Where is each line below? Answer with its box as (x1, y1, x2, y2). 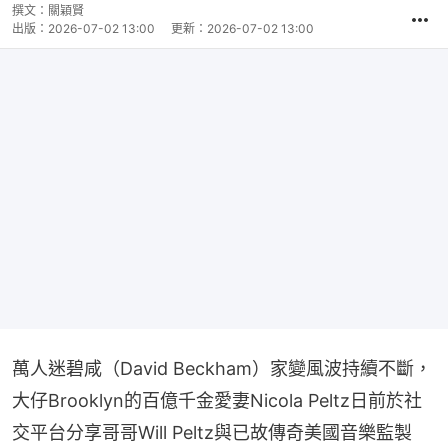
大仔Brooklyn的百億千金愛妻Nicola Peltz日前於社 (12, 390, 422, 412)
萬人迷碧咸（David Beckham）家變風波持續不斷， (12, 358, 432, 380)
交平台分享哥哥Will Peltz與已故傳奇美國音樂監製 (12, 422, 412, 444)
